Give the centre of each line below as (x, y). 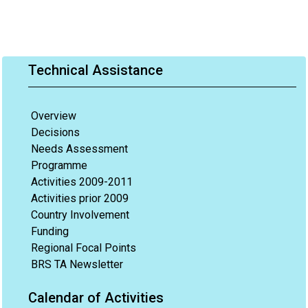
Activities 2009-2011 (82, 182)
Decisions (55, 132)
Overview (54, 116)
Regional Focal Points (84, 248)
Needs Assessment (79, 149)
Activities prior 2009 (80, 198)
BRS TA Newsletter (77, 264)
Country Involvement (80, 215)
